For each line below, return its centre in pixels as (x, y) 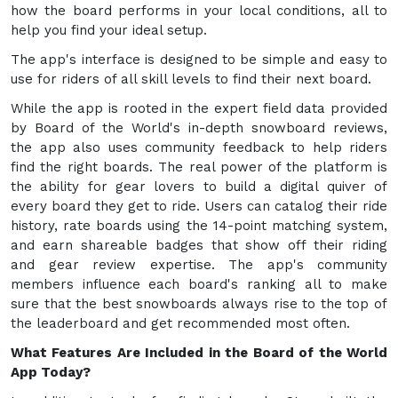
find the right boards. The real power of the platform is (199, 167)
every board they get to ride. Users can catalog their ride (199, 206)
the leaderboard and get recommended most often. (180, 323)
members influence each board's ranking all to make (199, 284)
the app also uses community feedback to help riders (199, 147)
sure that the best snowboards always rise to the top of (199, 303)
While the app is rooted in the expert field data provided (199, 108)
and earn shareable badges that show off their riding (199, 245)
